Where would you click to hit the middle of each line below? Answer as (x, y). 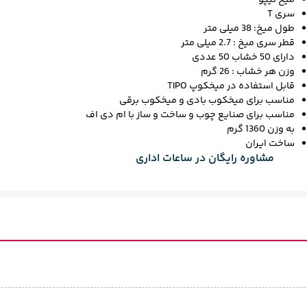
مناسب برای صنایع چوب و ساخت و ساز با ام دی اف (190, 115)
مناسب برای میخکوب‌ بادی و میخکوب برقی (207, 101)
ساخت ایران (270, 144)
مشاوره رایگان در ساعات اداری (205, 159)
